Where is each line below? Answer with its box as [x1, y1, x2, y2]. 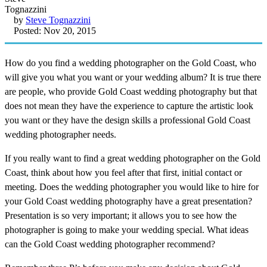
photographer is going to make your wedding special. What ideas [5, 224, 249, 235]
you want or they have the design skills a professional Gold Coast [5, 114, 250, 125]
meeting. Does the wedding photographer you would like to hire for [5, 181, 259, 192]
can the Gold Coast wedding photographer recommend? [5, 238, 215, 249]
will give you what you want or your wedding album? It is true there [5, 72, 261, 82]
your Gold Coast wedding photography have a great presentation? [5, 195, 252, 206]
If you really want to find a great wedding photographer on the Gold [5, 153, 260, 163]
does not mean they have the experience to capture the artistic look [5, 100, 253, 111]
